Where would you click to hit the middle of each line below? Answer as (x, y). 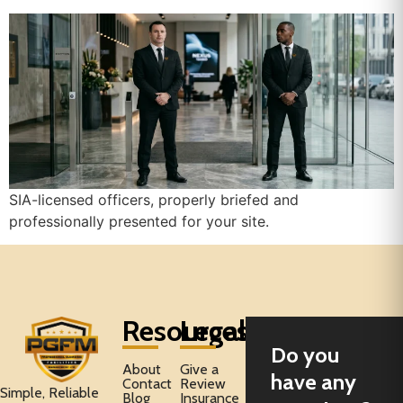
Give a (200, 370)
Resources (186, 331)
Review (203, 384)
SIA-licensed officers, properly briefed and (154, 199)
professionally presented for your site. (139, 221)
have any (313, 382)
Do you (304, 355)
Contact (148, 384)
